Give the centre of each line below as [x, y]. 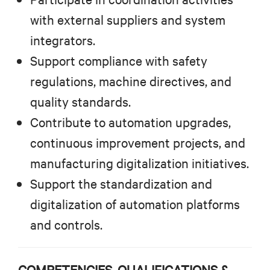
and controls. [66, 225]
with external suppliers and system [128, 20]
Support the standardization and [121, 184]
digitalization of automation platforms [135, 204]
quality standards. [80, 102]
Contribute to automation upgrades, [130, 122]
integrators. [63, 40]
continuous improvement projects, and [138, 143]
